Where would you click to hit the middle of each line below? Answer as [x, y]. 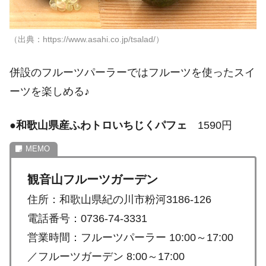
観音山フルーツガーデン [93, 180]
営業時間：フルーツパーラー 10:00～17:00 [130, 238]
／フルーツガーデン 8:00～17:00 [106, 257]
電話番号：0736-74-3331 [87, 219]
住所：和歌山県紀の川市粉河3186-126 [119, 200]
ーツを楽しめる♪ [50, 91]
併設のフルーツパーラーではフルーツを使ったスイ [132, 72]
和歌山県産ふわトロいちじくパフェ [102, 126]
